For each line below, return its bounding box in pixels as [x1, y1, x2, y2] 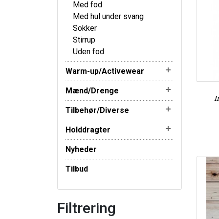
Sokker [73, 23, 97, 33]
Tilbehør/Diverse [66, 105, 129, 115]
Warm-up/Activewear [66, 66, 144, 76]
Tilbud [66, 164, 88, 174]
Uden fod [73, 46, 104, 56]
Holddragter [66, 125, 110, 134]
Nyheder [66, 144, 97, 154]
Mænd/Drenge [66, 86, 119, 95]
